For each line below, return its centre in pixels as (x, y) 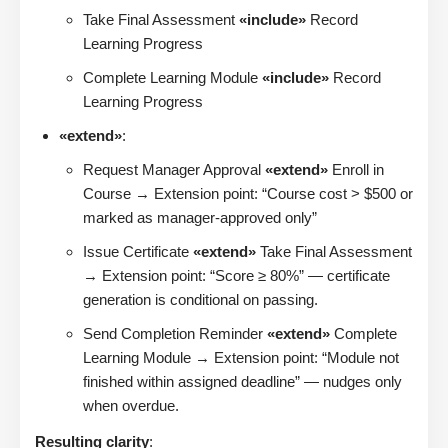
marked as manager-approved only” (200, 218)
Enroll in (356, 170)
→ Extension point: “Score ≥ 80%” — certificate (236, 276)
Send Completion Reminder (175, 334)
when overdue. (131, 406)
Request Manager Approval (174, 170)
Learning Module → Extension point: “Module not (241, 358)
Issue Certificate (138, 252)
